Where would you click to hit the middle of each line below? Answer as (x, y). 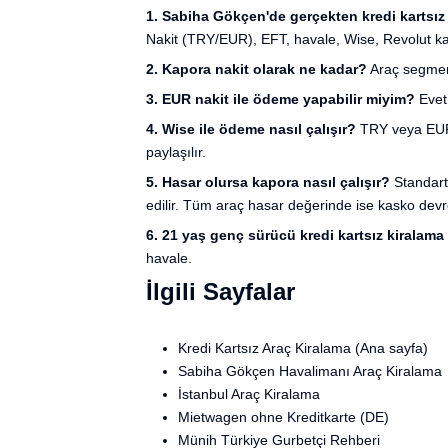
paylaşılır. (176, 152)
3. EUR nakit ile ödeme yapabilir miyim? (280, 99)
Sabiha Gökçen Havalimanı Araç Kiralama (310, 370)
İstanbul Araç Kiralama (249, 393)
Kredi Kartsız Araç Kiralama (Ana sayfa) (303, 347)
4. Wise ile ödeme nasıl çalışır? (251, 129)
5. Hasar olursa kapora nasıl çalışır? (268, 182)
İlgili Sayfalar (220, 292)
